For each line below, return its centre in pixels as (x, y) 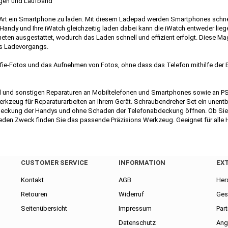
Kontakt (32, 180)
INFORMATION (142, 163)
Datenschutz (137, 223)
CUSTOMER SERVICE (54, 163)
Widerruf (131, 194)
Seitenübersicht (44, 208)
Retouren (34, 194)
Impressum (135, 208)
